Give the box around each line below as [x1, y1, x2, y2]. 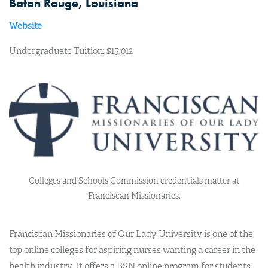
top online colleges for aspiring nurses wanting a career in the [9, 245, 255, 255]
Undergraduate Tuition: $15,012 [9, 45, 133, 56]
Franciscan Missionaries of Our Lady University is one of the [9, 229, 253, 239]
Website [9, 20, 42, 31]
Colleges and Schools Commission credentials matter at [28, 176, 240, 186]
